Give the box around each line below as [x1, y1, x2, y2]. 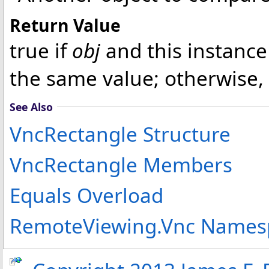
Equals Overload [10, 181, 163, 209]
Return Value [10, 13, 121, 37]
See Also [10, 99, 53, 114]
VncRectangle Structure [10, 119, 231, 148]
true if [10, 36, 72, 64]
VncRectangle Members [10, 150, 232, 178]
